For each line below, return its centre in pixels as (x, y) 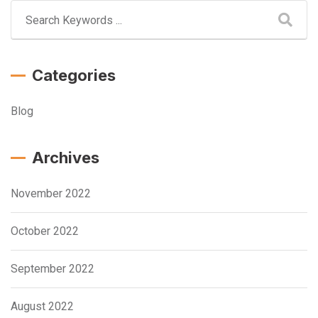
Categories (74, 76)
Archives (66, 158)
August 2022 (42, 307)
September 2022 (53, 269)
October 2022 (45, 231)
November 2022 (51, 194)
